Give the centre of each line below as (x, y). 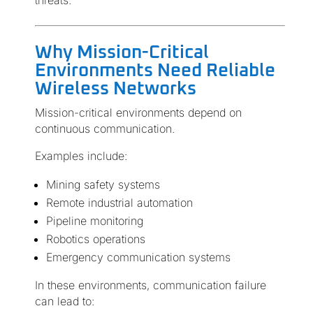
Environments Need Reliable (155, 71)
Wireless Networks (115, 89)
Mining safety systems (103, 185)
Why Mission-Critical (122, 53)
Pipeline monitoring (94, 221)
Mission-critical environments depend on (138, 113)
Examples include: (81, 156)
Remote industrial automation (119, 203)
